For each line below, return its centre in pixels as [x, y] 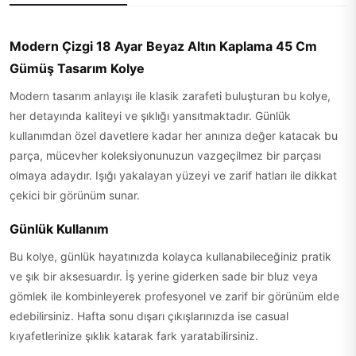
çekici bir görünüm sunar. [75, 195]
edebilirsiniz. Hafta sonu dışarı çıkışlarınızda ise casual [149, 316]
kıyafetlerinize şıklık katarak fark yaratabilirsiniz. [134, 336]
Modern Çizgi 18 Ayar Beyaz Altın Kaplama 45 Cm [163, 46]
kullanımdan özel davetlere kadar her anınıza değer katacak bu [174, 135]
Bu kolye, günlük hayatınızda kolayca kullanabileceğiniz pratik [170, 256]
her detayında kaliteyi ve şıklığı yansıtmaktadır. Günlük [150, 116]
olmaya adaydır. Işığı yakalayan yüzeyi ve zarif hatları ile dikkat [173, 175]
